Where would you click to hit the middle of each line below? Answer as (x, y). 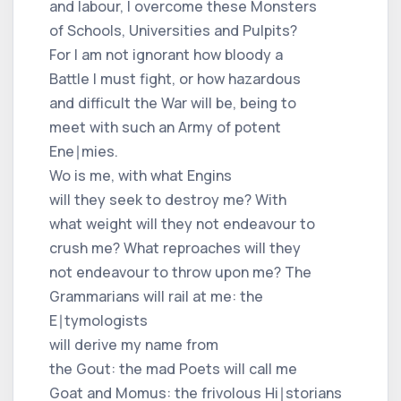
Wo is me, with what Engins (141, 175)
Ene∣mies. (84, 151)
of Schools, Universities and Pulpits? (173, 30)
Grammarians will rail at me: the (156, 296)
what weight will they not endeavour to (182, 223)
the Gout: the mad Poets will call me (173, 368)
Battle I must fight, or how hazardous (175, 78)
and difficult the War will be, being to (173, 102)
